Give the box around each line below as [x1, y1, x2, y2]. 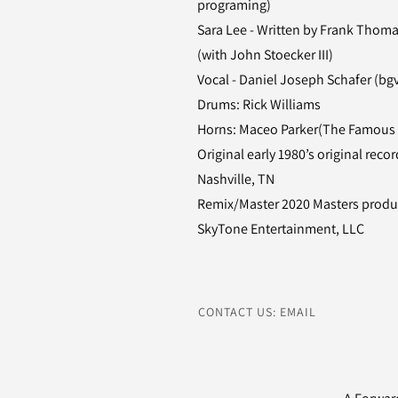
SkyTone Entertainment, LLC [197, 219, 364, 238]
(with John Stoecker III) [197, 45, 333, 64]
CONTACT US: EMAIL [198, 304, 316, 320]
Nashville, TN [197, 170, 275, 188]
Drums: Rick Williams [197, 95, 321, 114]
